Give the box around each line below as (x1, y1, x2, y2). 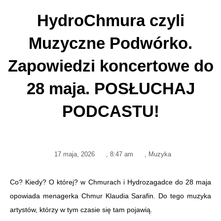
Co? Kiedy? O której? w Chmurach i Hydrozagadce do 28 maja (10, 178, 211, 186)
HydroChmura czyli (37, 11, 184, 30)
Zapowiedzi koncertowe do (7, 56, 214, 75)
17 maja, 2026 (54, 150, 95, 158)
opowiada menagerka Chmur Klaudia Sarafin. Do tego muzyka (10, 192, 211, 200)
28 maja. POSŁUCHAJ (26, 79, 195, 98)
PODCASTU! (62, 102, 159, 120)
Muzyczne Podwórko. (29, 34, 192, 52)
